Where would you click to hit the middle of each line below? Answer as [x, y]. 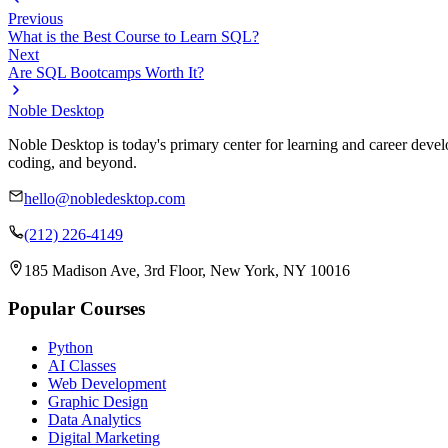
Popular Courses [76, 309]
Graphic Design [98, 401]
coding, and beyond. [72, 162]
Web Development [107, 383]
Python [70, 347]
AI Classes [82, 365]
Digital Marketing [104, 437]
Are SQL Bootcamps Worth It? [106, 72]
